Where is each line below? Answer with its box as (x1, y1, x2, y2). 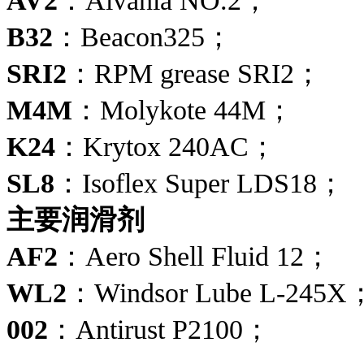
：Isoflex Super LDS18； (54, 167, 344, 198)
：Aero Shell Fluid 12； (58, 240, 331, 271)
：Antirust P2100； (48, 314, 271, 344)
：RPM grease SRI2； (67, 58, 322, 89)
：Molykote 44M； (72, 94, 293, 125)
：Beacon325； (53, 21, 232, 52)
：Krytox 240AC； (55, 131, 276, 162)
